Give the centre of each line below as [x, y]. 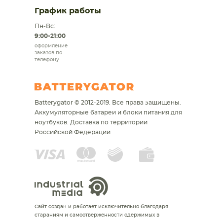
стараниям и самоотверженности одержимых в [97, 215]
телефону [47, 60]
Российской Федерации [73, 132]
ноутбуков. [52, 122]
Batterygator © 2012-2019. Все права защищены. [108, 103]
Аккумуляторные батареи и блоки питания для [108, 112]
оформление [51, 46]
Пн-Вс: [45, 26]
